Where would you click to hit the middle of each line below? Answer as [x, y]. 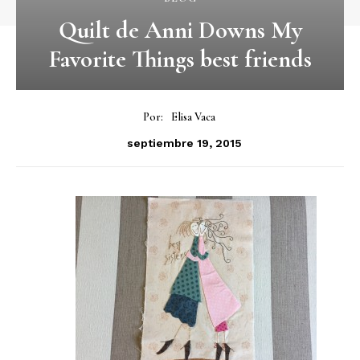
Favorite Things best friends [180, 59]
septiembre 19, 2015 [184, 143]
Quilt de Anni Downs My [180, 30]
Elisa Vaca [193, 117]
